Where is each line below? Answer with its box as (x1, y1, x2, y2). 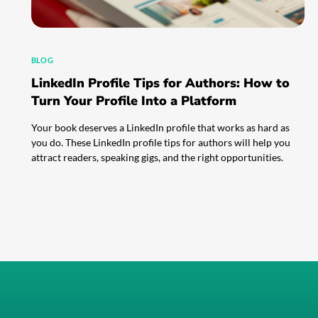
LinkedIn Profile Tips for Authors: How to (31, 74, 290, 92)
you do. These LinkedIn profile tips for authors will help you (31, 136, 290, 148)
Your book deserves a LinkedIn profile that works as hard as (31, 121, 290, 133)
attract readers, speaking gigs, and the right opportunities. (31, 150, 283, 163)
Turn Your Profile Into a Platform (31, 92, 236, 109)
